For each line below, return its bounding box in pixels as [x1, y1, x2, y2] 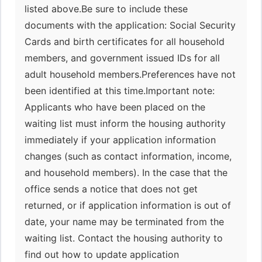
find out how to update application [25, 249, 179, 260]
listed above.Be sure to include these [25, 3, 188, 15]
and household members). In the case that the [25, 167, 227, 178]
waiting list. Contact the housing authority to [25, 232, 223, 244]
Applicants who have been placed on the [25, 101, 205, 113]
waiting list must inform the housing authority [25, 118, 226, 129]
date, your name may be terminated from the [25, 216, 224, 227]
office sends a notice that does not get [25, 183, 198, 195]
